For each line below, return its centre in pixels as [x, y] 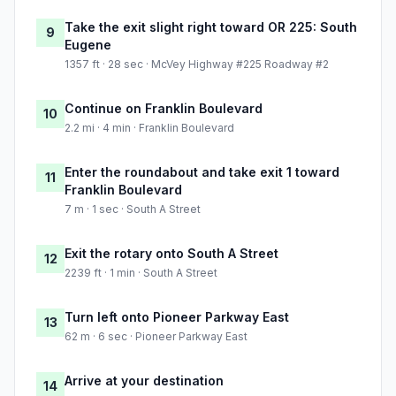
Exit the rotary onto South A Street [171, 254]
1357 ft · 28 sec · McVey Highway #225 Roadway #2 [197, 65]
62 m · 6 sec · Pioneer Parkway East [156, 337]
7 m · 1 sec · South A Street [133, 209]
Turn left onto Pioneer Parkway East [177, 317]
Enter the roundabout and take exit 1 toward [202, 172]
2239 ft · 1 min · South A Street [141, 273]
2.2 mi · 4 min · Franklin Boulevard [149, 128]
